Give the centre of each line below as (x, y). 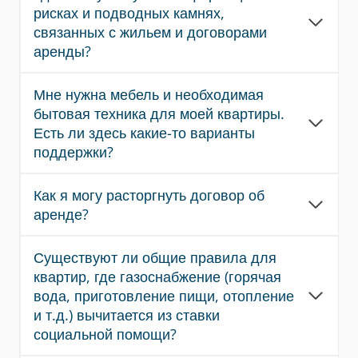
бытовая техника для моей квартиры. (159, 113)
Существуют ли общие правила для (155, 257)
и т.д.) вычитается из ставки (127, 315)
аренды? (62, 51)
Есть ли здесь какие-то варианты (144, 133)
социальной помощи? (105, 334)
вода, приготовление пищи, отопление (164, 296)
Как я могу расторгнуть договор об (149, 195)
